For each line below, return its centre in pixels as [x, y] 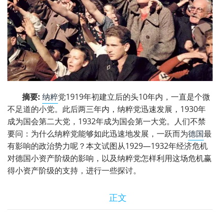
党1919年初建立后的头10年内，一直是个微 [134, 97]
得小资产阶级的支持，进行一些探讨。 [74, 171]
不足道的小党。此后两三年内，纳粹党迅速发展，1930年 [107, 109]
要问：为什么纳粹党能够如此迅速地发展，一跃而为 [98, 134]
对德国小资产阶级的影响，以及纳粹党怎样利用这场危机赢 [110, 158]
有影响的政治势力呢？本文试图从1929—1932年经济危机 [108, 146]
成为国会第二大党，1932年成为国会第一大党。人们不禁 [107, 122]
